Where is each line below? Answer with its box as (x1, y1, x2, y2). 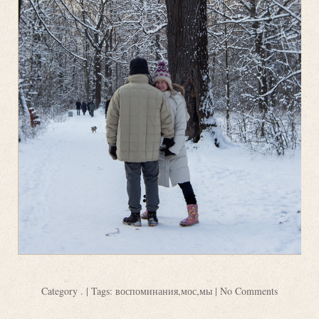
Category (41, 283, 80, 298)
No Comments (220, 283, 278, 298)
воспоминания (115, 283, 178, 298)
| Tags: (83, 283, 115, 298)
